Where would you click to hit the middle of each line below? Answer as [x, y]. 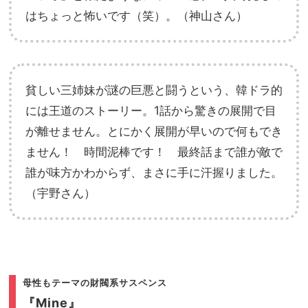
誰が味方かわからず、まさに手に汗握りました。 [154, 173]
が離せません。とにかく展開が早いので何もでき [154, 131]
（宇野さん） [60, 193]
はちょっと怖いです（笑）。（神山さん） [136, 16]
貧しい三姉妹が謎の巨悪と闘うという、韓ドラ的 [154, 90]
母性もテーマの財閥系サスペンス [95, 283]
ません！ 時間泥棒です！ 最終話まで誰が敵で [154, 152]
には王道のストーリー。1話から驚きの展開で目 [151, 111]
